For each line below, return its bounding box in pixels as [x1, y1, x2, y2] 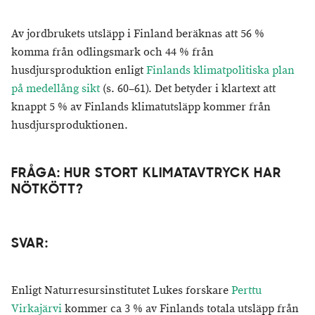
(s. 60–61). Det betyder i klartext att [100, 82, 276, 96]
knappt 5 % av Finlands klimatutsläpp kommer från [11, 100, 271, 115]
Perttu [231, 283, 262, 298]
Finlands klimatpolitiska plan [146, 63, 295, 78]
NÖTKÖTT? [11, 184, 84, 197]
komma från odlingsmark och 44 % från [11, 45, 214, 60]
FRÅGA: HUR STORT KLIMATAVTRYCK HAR [11, 167, 282, 181]
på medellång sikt [11, 82, 100, 96]
